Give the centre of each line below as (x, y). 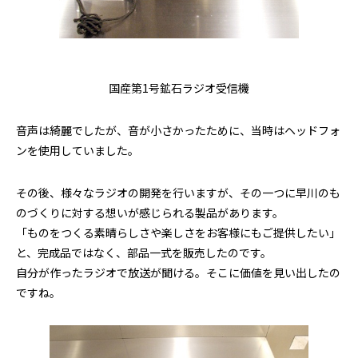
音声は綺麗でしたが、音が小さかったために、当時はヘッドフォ (178, 130)
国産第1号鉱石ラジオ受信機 (179, 88)
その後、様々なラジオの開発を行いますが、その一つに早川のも (178, 193)
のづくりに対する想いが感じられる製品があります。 (150, 213)
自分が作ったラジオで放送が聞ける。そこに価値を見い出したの (178, 272)
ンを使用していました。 (78, 150)
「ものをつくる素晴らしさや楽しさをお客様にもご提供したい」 (178, 233)
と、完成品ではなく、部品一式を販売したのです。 (144, 253)
